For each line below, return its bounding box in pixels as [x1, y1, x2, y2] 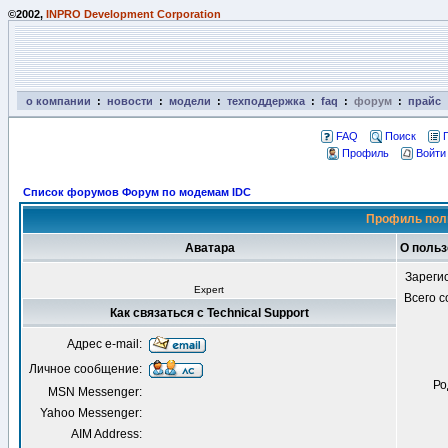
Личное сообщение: [29, 362, 142, 376]
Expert [194, 284, 224, 295]
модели [169, 95, 211, 107]
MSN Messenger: [48, 385, 142, 399]
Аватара [184, 241, 235, 255]
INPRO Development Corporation [46, 8, 221, 20]
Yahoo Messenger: [40, 406, 142, 420]
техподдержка [227, 95, 305, 107]
